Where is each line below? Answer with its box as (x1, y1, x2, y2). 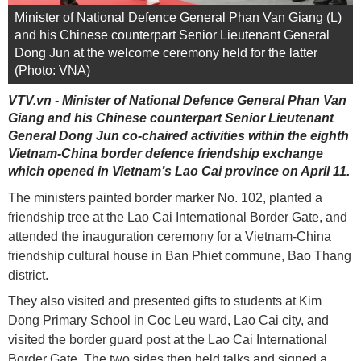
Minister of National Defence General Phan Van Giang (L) (15, 10, 342, 24)
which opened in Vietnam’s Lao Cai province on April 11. (8, 164, 350, 178)
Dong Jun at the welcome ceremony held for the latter (15, 45, 317, 60)
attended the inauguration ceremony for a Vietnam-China (8, 229, 331, 243)
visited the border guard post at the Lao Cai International (8, 332, 327, 346)
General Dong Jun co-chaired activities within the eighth (8, 128, 349, 143)
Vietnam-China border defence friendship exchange (8, 146, 323, 160)
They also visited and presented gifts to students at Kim (8, 293, 322, 308)
